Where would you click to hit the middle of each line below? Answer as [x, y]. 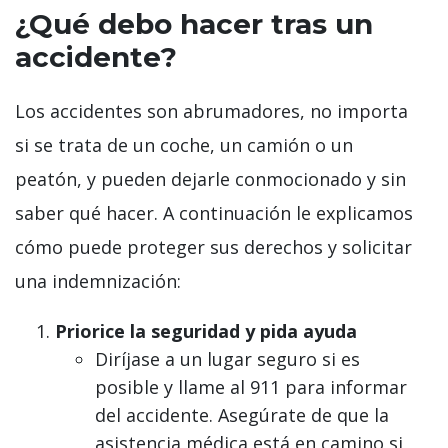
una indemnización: [98, 281]
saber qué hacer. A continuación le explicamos [214, 213]
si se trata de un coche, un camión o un [184, 145]
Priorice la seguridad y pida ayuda [206, 331]
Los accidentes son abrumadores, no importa [211, 111]
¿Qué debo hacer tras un [194, 24]
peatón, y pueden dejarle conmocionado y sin [210, 179]
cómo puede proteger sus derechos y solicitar [213, 247]
